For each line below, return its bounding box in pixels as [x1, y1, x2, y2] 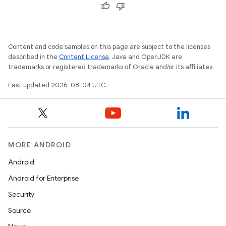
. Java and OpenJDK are [109, 52, 182, 62]
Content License [59, 52, 109, 62]
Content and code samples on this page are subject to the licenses [8, 42, 210, 51]
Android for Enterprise [8, 174, 79, 183]
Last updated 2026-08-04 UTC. [8, 81, 107, 90]
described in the [8, 52, 59, 62]
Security [8, 190, 34, 199]
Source [8, 206, 31, 215]
